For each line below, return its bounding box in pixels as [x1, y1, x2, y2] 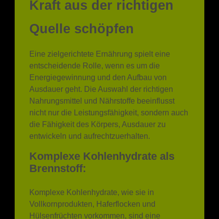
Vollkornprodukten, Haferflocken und [29, 174, 155, 182]
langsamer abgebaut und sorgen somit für [29, 209, 173, 218]
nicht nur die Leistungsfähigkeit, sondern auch [29, 83, 188, 91]
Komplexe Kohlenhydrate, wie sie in [29, 162, 154, 171]
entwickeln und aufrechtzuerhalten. [29, 106, 150, 115]
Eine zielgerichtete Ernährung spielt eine [29, 24, 170, 33]
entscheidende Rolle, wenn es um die [29, 36, 160, 44]
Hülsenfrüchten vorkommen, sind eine [29, 185, 160, 194]
